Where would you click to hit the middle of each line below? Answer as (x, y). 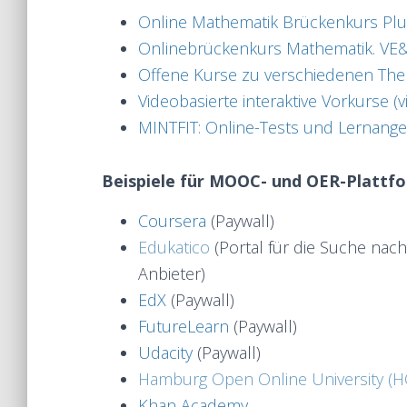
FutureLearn (184, 326)
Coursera (172, 221)
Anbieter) (172, 273)
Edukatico (174, 247)
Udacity (165, 352)
